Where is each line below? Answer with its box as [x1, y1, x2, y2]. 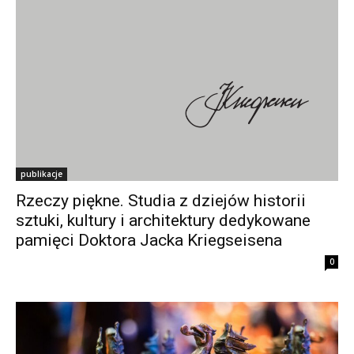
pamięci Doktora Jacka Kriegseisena [16, 230, 282, 250]
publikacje [21, 168, 62, 179]
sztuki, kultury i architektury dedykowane [16, 210, 311, 230]
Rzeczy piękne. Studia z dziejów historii [16, 190, 306, 210]
